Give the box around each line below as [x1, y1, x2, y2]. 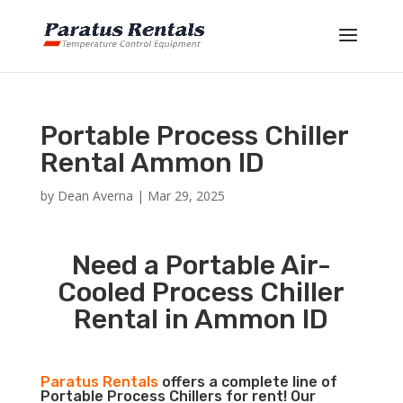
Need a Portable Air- [71, 249, 331, 282]
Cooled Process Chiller [58, 276, 345, 309]
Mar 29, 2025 [147, 187, 225, 204]
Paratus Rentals [40, 373, 158, 390]
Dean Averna [57, 187, 133, 204]
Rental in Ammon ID [74, 303, 329, 336]
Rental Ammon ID [40, 147, 264, 179]
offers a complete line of [157, 373, 337, 390]
